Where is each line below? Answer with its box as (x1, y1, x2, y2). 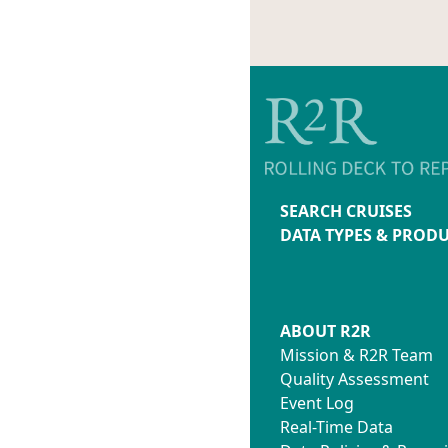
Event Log (280, 391, 354, 414)
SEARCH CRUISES (280, 199, 412, 222)
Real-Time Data (280, 415, 393, 438)
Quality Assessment (280, 367, 429, 390)
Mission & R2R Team (280, 343, 433, 366)
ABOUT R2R (280, 319, 371, 342)
